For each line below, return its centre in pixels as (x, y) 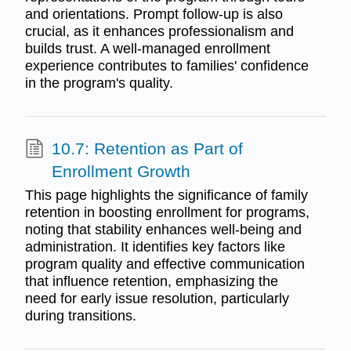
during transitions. (80, 315)
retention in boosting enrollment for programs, (167, 212)
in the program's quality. (99, 83)
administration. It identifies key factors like (155, 246)
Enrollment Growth (121, 172)
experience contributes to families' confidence (166, 66)
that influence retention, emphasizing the (151, 281)
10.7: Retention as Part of (147, 149)
